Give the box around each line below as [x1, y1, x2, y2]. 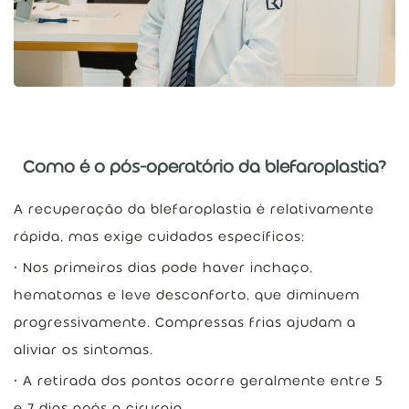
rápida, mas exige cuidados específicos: [14, 227, 305, 245]
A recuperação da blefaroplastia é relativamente [14, 200, 374, 217]
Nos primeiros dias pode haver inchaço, [23, 258, 313, 276]
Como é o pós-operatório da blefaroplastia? [23, 156, 386, 177]
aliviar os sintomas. [14, 341, 153, 358]
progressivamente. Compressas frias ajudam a [14, 313, 356, 330]
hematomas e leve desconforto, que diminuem [14, 286, 360, 303]
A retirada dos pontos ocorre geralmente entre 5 [23, 372, 383, 389]
